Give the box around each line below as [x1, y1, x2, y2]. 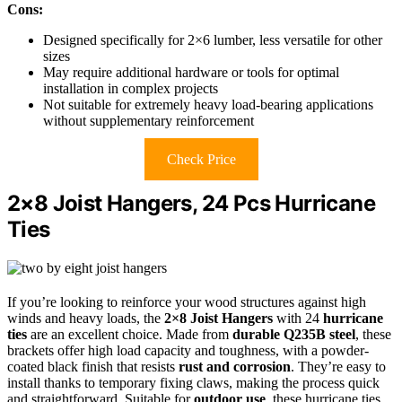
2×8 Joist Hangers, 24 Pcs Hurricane [7, 190, 375, 217]
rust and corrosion [179, 359, 291, 375]
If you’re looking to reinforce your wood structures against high [7, 294, 366, 310]
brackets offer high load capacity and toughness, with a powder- [7, 343, 369, 359]
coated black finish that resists [7, 359, 179, 375]
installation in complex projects [43, 81, 218, 97]
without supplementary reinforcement [43, 113, 254, 129]
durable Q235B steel [232, 327, 355, 343]
